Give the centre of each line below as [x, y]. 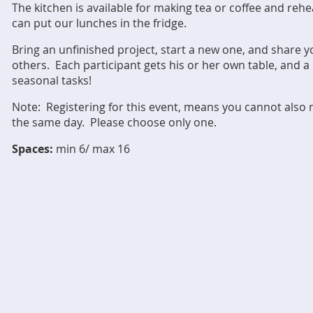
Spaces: [32, 149]
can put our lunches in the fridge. [99, 23]
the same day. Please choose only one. [114, 122]
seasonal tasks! [53, 80]
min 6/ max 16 [92, 149]
